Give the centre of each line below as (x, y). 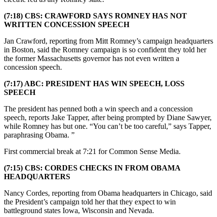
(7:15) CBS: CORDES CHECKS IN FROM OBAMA (92, 168)
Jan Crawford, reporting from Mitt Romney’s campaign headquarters (108, 41)
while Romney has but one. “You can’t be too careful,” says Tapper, (108, 126)
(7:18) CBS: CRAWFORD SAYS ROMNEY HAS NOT (95, 15)
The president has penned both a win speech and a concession (98, 108)
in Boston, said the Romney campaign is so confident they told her (105, 49)
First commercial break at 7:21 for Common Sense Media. (92, 151)
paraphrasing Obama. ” (39, 135)
